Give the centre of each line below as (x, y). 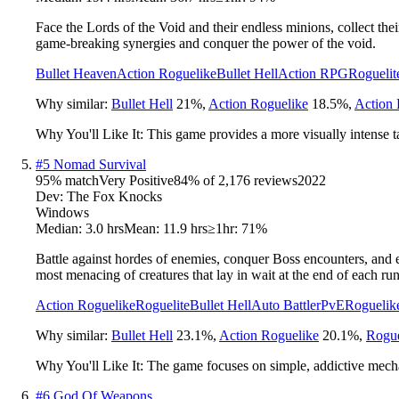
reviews (274, 180)
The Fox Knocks (114, 196)
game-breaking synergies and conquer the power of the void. (206, 43)
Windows (62, 212)
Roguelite (163, 305)
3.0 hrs (105, 228)
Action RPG (313, 73)
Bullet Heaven (76, 73)
